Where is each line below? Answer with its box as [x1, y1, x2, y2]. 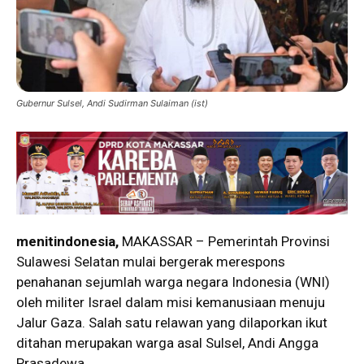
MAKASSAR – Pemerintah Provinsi [119, 232, 330, 249]
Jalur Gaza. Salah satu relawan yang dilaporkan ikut [16, 314, 327, 331]
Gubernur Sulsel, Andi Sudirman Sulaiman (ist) [16, 97, 208, 109]
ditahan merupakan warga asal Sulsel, [16, 334, 248, 351]
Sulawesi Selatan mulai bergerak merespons [16, 253, 285, 270]
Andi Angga [248, 334, 318, 351]
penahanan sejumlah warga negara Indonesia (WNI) [16, 273, 330, 290]
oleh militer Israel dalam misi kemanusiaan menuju [16, 293, 325, 310]
